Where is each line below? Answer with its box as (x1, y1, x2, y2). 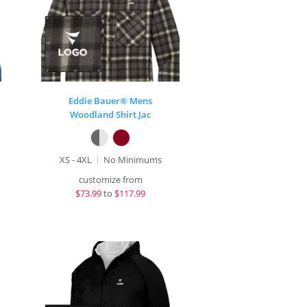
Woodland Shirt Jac (70, 108, 151, 121)
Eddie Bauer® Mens (69, 95, 153, 107)
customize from (78, 173, 143, 186)
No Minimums (103, 153, 162, 166)
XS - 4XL (59, 153, 92, 166)
